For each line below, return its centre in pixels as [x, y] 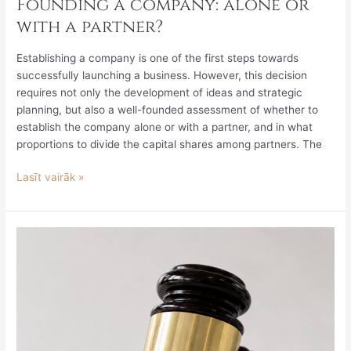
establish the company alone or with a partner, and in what [165, 127]
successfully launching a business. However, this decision [162, 75]
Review [34, 253]
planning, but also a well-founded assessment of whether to [168, 109]
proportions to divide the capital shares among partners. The [170, 144]
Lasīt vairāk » [51, 177]
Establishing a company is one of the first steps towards [158, 58]
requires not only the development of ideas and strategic [160, 92]
